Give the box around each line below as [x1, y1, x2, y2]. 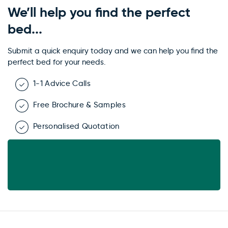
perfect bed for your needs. [8, 57, 106, 67]
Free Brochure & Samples [33, 100, 126, 109]
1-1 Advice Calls [33, 78, 91, 88]
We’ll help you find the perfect [8, 4, 190, 20]
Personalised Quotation [33, 121, 120, 131]
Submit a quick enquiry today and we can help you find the [8, 46, 218, 55]
